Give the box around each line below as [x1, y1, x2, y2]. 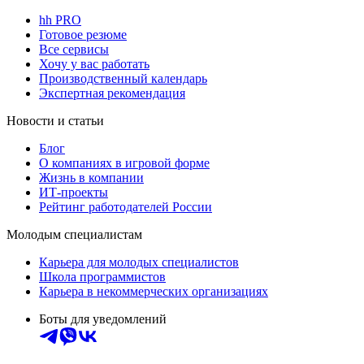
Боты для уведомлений [39, 311, 167, 326]
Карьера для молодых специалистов [39, 254, 239, 269]
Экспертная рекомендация [39, 85, 185, 100]
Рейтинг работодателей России [39, 199, 212, 214]
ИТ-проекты [39, 184, 108, 199]
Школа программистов [39, 269, 166, 284]
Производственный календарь [39, 71, 207, 85]
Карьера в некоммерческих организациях [39, 284, 268, 298]
